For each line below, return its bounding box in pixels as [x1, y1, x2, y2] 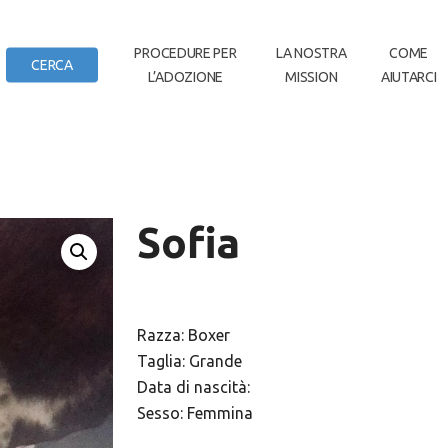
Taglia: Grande [136, 352, 242, 370]
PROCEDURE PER [134, 45, 237, 61]
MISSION [285, 69, 338, 85]
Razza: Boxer [136, 326, 230, 344]
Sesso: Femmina [136, 404, 253, 422]
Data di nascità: [136, 378, 250, 396]
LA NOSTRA [276, 45, 347, 61]
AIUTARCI [380, 69, 437, 85]
